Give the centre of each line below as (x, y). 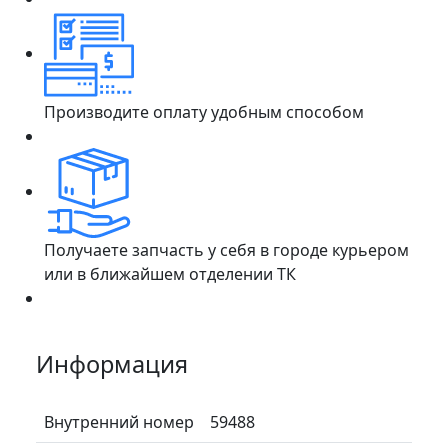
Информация (112, 363)
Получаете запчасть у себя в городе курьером (226, 249)
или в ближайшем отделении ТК (170, 273)
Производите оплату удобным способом (204, 111)
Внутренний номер (119, 421)
